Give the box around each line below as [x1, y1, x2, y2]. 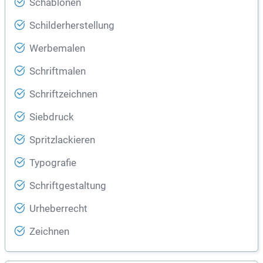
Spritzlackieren [29, 134, 95, 146]
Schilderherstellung [29, 20, 114, 32]
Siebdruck [29, 112, 74, 123]
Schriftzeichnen [29, 89, 97, 100]
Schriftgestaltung [29, 180, 106, 192]
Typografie [29, 157, 76, 169]
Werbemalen [29, 43, 85, 55]
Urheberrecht [29, 203, 87, 215]
